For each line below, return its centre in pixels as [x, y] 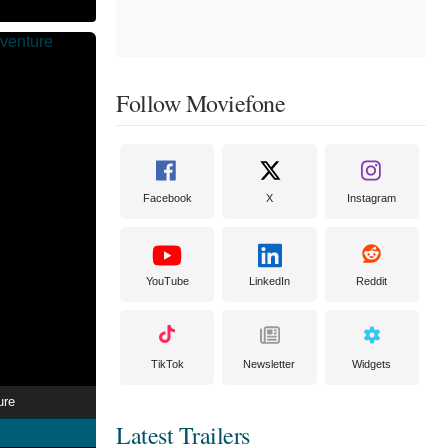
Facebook [167, 198]
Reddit [372, 281]
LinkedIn [269, 281]
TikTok [167, 364]
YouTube [167, 281]
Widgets [372, 364]
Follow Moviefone [200, 103]
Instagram [372, 198]
